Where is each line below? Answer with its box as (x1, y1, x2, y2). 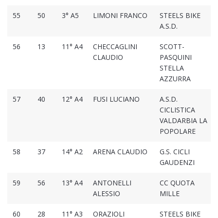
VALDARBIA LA (159, 116, 207, 126)
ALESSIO (92, 189, 120, 199)
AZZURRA (159, 74, 191, 84)
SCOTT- (159, 42, 184, 52)
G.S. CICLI (159, 147, 190, 157)
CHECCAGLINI (92, 42, 137, 52)
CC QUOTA (159, 178, 195, 188)
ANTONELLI (92, 178, 131, 188)
